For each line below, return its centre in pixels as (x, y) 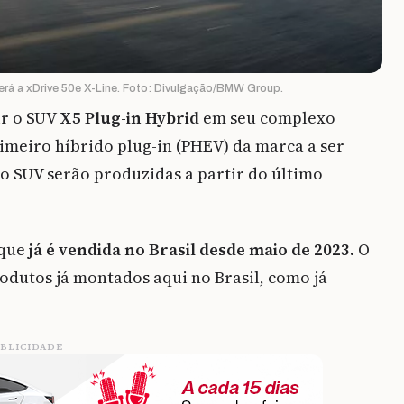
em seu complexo (267, 118)
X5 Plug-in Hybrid (129, 118)
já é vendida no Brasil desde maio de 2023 (189, 250)
